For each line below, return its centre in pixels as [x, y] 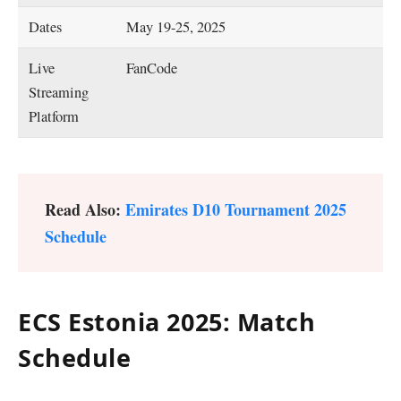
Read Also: [85, 209]
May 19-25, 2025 [176, 27]
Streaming [59, 93]
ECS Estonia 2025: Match [167, 322]
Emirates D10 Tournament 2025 [236, 209]
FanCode [152, 68]
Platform [54, 117]
